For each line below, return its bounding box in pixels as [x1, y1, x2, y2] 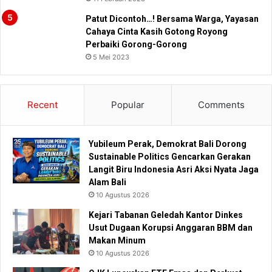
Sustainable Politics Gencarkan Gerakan [89, 152, 251, 162]
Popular [110, 99, 144, 111]
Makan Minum [89, 236, 146, 246]
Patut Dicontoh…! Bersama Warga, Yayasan [86, 14, 259, 24]
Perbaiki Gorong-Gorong [86, 39, 187, 50]
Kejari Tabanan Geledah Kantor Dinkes [89, 210, 243, 220]
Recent [27, 99, 58, 111]
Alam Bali [89, 177, 128, 188]
